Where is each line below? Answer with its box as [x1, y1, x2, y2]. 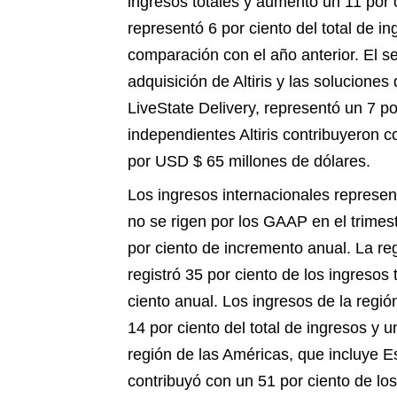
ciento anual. [128, 292, 218, 311]
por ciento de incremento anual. [128, 239, 351, 258]
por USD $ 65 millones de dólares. [128, 152, 370, 171]
